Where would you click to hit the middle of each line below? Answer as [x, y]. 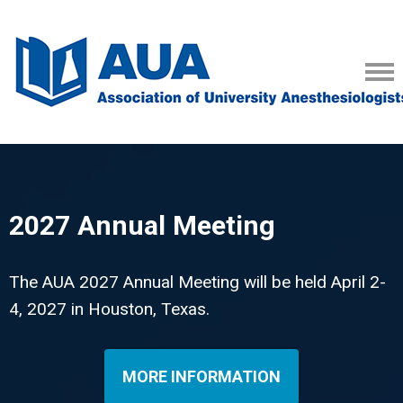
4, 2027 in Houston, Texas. [109, 309]
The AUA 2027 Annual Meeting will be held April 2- [197, 282]
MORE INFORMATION [201, 377]
